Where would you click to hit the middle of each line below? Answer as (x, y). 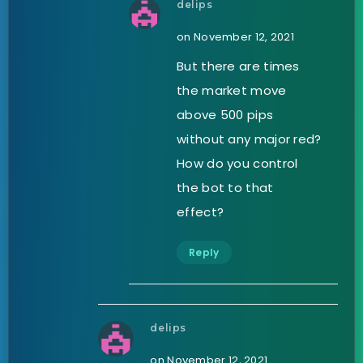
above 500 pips (225, 115)
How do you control (237, 164)
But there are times (238, 66)
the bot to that (225, 188)
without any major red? (249, 139)
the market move (232, 91)
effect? (201, 212)
